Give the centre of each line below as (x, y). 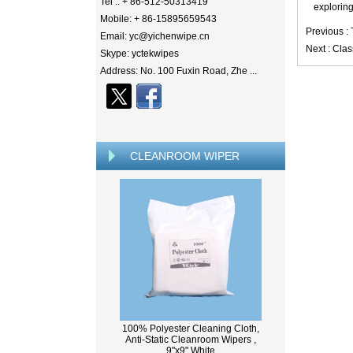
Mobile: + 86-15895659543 (158, 19)
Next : (319, 49)
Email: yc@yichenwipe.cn (155, 36)
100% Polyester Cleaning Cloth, (191, 329)
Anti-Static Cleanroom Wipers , (191, 340)
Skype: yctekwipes (139, 54)
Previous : (328, 32)
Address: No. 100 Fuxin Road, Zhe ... (178, 71)
